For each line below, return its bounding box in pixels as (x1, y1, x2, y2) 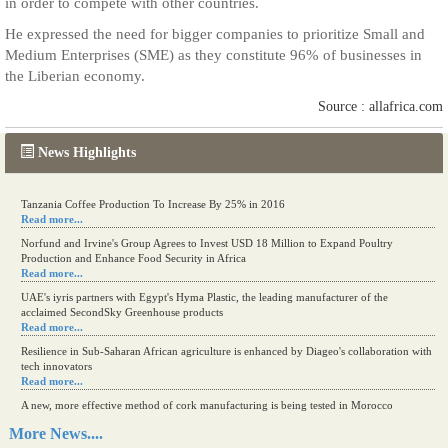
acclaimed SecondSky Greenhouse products (21, 306, 223, 318)
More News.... (9, 425, 103, 442)
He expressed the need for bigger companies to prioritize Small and (5, 26, 425, 42)
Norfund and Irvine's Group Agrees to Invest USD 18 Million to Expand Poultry (21, 237, 393, 249)
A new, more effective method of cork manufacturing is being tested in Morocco (21, 399, 393, 411)
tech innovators (21, 360, 92, 372)
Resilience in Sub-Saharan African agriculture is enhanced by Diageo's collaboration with (21, 345, 432, 357)
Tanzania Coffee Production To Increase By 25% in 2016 (21, 198, 285, 210)
